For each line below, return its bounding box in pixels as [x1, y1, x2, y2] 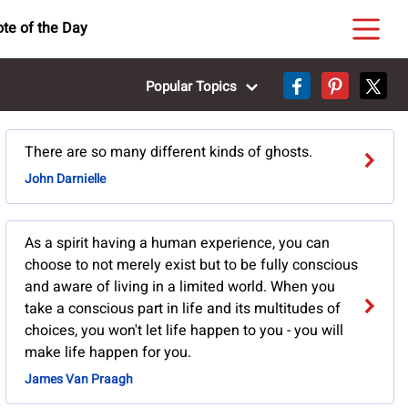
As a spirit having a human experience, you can [24, 232, 330, 255]
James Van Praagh [24, 370, 133, 390]
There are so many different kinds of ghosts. [24, 141, 312, 164]
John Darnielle [24, 169, 106, 189]
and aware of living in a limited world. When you [24, 276, 335, 299]
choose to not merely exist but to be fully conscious [24, 254, 358, 277]
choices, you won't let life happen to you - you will [24, 320, 343, 342]
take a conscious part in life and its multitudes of [24, 298, 341, 321]
